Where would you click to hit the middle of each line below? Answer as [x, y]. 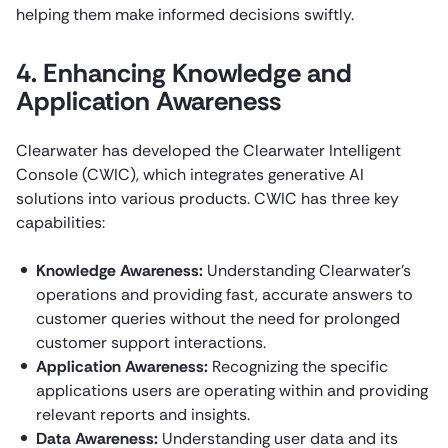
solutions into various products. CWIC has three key [207, 198]
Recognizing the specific [298, 366]
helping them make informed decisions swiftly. [185, 14]
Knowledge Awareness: [119, 270]
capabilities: [60, 222]
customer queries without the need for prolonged [218, 318]
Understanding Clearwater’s [307, 270]
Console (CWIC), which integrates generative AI [190, 174]
